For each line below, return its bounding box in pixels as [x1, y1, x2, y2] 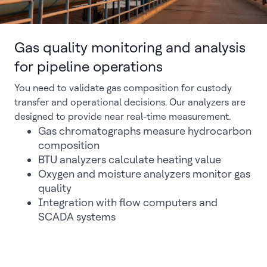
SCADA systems [38, 210, 116, 223]
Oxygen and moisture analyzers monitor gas [38, 167, 250, 180]
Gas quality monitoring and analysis [14, 39, 246, 56]
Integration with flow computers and [38, 196, 218, 209]
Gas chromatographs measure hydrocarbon [38, 125, 252, 137]
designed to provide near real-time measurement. [14, 111, 231, 122]
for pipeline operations [14, 58, 163, 75]
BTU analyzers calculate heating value [38, 153, 221, 166]
